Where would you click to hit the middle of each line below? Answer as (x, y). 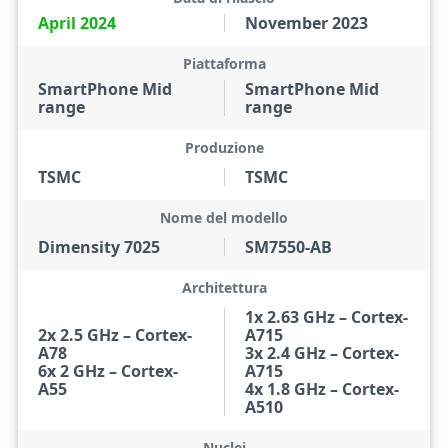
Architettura (224, 287)
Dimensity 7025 (98, 247)
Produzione (224, 147)
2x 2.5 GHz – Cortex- (114, 335)
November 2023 (306, 23)
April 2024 (76, 23)
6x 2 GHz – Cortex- (107, 371)
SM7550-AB (288, 247)
